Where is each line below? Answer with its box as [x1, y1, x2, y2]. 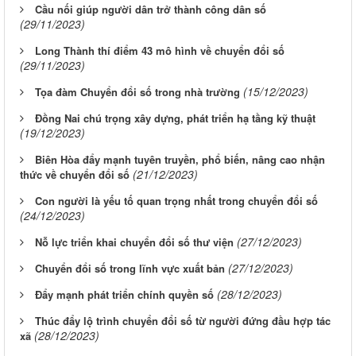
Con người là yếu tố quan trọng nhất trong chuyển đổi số [35, 192, 318, 208]
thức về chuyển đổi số [20, 166, 130, 182]
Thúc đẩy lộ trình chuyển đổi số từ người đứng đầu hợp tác [35, 312, 331, 328]
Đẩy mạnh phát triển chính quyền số [35, 286, 214, 302]
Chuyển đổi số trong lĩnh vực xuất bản [35, 260, 225, 276]
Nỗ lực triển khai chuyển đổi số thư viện [35, 234, 234, 250]
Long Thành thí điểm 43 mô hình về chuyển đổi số [35, 42, 284, 58]
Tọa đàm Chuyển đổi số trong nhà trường [35, 83, 240, 99]
